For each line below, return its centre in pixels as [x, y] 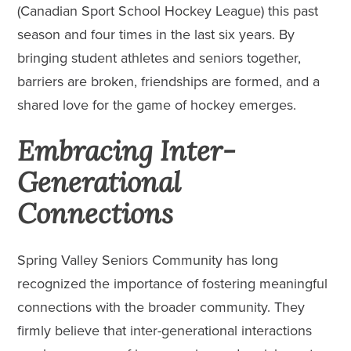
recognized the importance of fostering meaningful [173, 283]
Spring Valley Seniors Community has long [148, 260]
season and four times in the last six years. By [156, 34]
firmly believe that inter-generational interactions [165, 330]
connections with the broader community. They [161, 307]
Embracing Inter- [127, 150]
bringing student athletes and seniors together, [159, 58]
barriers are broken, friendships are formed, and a [169, 81]
